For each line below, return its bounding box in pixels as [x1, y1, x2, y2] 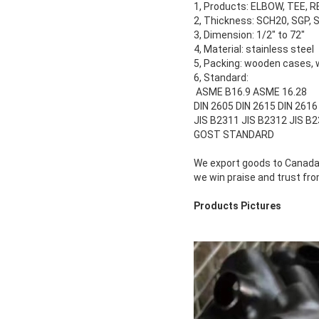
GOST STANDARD [194, 129, 274, 141]
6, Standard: [194, 72, 249, 84]
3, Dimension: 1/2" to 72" [194, 29, 305, 41]
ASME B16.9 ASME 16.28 [194, 86, 307, 98]
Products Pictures [194, 200, 281, 212]
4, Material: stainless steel [194, 43, 314, 56]
